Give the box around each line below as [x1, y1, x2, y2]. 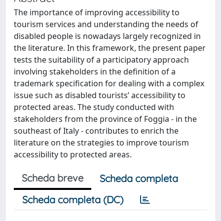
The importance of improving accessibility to [14, 7, 180, 18]
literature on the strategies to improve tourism [14, 137, 189, 148]
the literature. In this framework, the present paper [14, 42, 206, 53]
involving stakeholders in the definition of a [14, 66, 176, 77]
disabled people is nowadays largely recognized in [14, 31, 201, 41]
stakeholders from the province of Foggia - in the [14, 113, 197, 124]
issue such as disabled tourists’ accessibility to [14, 90, 185, 101]
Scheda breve [22, 172, 83, 184]
